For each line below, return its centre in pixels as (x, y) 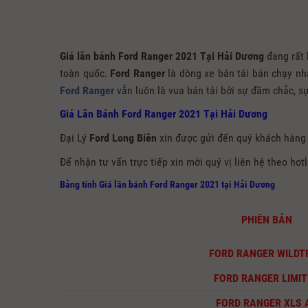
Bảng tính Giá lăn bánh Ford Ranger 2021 (140, 185)
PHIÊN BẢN (266, 220)
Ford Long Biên (123, 138)
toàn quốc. (85, 74)
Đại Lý (75, 138)
